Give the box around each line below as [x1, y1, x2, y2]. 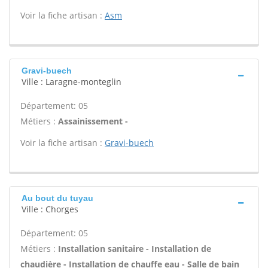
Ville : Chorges [22, 203, 78, 215]
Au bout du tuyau [22, 193, 93, 203]
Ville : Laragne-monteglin [22, 76, 121, 87]
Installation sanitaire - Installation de [58, 243, 211, 254]
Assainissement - [58, 115, 128, 127]
